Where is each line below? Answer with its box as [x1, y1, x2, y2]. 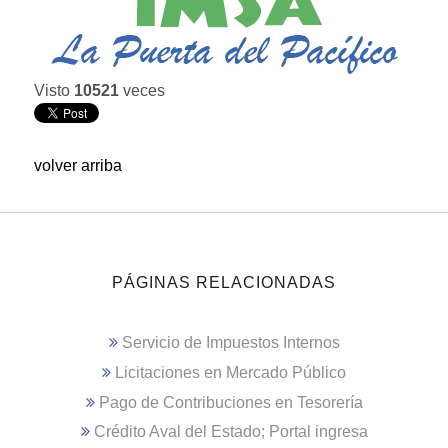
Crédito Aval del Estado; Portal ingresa [93, 423, 368, 441]
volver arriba [34, 156, 122, 174]
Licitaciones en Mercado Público [115, 364, 346, 382]
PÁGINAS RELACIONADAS [112, 273, 336, 291]
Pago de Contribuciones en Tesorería [98, 393, 363, 411]
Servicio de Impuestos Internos [121, 334, 340, 352]
